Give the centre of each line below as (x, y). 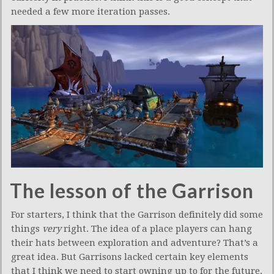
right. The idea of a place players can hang (157, 228)
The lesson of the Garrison (132, 190)
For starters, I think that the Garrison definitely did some (137, 214)
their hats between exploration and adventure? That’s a (135, 243)
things (27, 228)
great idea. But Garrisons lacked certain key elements (130, 257)
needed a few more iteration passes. (91, 12)
